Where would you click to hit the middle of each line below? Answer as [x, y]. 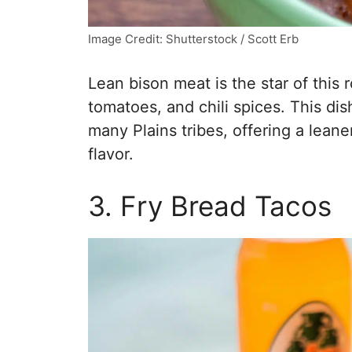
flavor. [111, 154]
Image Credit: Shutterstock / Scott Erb [193, 39]
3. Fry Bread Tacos [210, 206]
